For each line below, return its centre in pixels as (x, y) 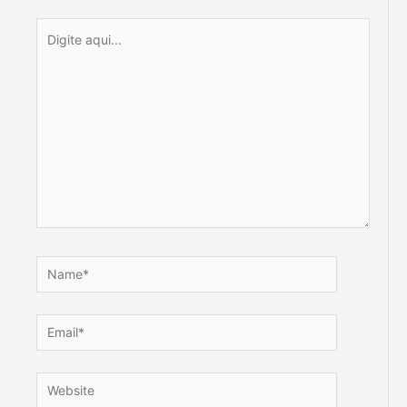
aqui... (54, 52)
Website (59, 382)
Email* (54, 324)
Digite (53, 28)
